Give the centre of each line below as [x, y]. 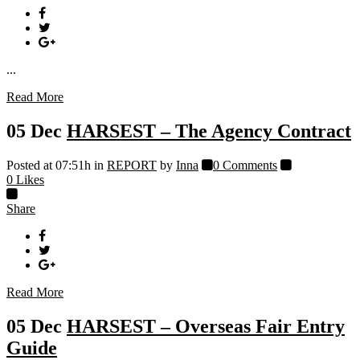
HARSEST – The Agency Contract [209, 131]
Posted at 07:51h [49, 165]
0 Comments [245, 165]
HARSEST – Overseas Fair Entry [206, 326]
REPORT [132, 165]
